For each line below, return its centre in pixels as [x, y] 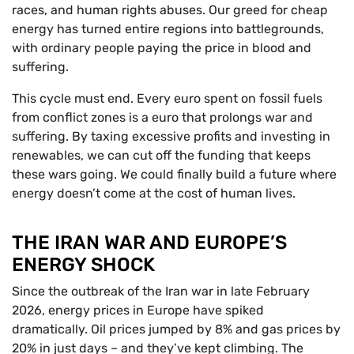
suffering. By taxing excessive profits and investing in [171, 136]
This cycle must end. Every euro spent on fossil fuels [167, 98]
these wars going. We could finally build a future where [174, 174]
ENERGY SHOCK [83, 264]
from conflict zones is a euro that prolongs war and [162, 117]
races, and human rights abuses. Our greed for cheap [170, 9]
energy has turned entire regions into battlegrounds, [168, 28]
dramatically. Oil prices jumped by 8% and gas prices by [176, 329]
